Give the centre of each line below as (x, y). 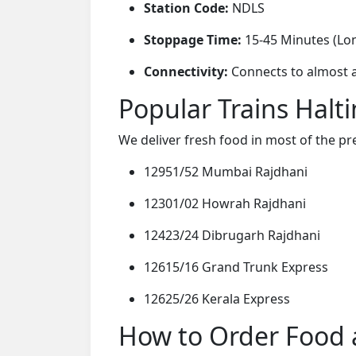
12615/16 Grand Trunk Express (236, 267)
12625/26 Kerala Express (217, 298)
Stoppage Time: (193, 39)
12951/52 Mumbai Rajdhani (226, 171)
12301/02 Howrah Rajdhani (225, 203)
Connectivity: (186, 71)
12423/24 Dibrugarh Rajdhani (232, 235)
